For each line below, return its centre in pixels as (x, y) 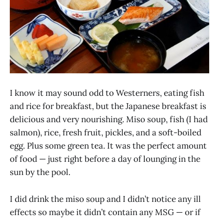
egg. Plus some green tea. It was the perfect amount (108, 146)
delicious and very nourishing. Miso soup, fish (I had (109, 120)
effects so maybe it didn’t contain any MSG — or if (105, 212)
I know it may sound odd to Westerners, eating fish (107, 93)
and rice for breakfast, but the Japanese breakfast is (108, 106)
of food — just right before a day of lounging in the (105, 159)
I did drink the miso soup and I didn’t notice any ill (105, 199)
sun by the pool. (40, 172)
